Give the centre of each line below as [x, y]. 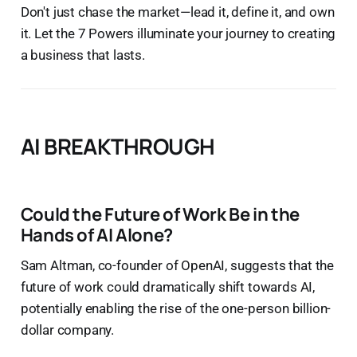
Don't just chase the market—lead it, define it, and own [177, 12]
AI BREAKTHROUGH [118, 146]
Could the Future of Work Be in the [160, 214]
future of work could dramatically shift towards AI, [168, 286]
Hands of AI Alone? [96, 234]
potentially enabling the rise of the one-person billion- [176, 308]
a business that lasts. [82, 55]
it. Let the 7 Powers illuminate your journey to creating [178, 33]
